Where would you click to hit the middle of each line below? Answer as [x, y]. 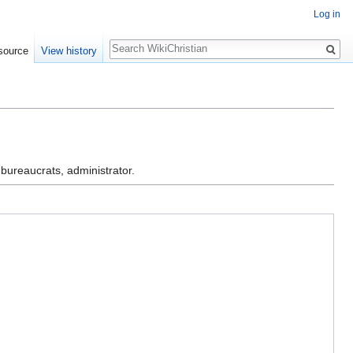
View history [69, 51]
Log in [327, 15]
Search [134, 40]
